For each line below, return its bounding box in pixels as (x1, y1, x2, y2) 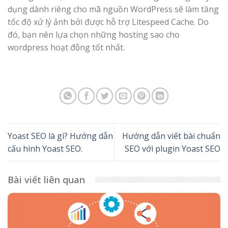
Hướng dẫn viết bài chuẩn (122, 130, 220, 141)
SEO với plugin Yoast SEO (125, 142, 220, 154)
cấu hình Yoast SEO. (8, 142, 82, 154)
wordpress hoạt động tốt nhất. (8, 41, 125, 53)
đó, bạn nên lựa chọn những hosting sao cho (8, 28, 180, 40)
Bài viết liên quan (8, 173, 85, 186)
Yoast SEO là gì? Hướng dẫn (8, 130, 113, 141)
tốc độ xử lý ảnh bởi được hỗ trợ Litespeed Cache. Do (8, 16, 209, 27)
